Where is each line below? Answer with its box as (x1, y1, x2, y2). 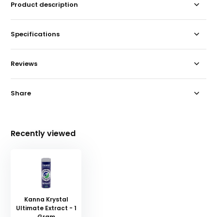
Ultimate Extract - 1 (15, 203, 77, 212)
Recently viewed (11, 127, 76, 139)
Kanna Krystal (24, 195, 68, 203)
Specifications (11, 29, 60, 39)
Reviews (11, 59, 38, 68)
